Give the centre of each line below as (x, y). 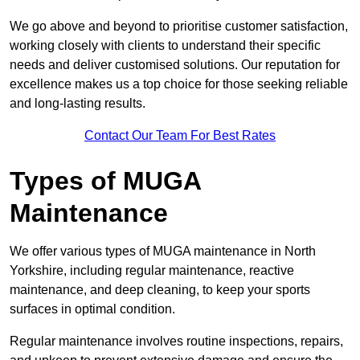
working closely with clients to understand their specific (165, 46)
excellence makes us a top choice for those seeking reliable (179, 84)
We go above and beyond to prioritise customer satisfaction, (179, 27)
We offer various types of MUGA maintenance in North (163, 252)
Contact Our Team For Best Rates (180, 136)
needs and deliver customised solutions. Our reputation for (175, 65)
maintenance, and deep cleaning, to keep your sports (160, 290)
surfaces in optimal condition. (92, 309)
